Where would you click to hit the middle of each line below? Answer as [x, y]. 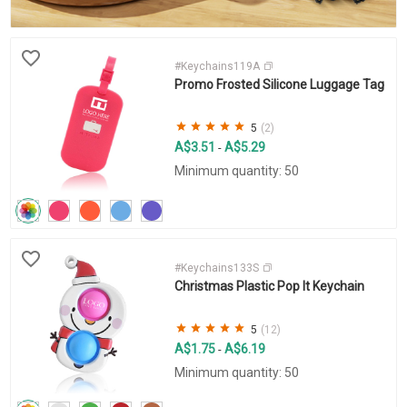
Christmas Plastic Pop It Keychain [269, 287]
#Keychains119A [218, 67]
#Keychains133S [218, 268]
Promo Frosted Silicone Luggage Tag [279, 85]
